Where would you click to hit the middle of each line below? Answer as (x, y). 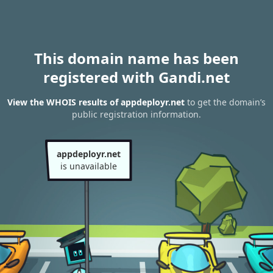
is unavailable (88, 166)
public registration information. (136, 115)
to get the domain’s (225, 102)
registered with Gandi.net (136, 77)
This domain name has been (136, 58)
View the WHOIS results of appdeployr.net (96, 102)
